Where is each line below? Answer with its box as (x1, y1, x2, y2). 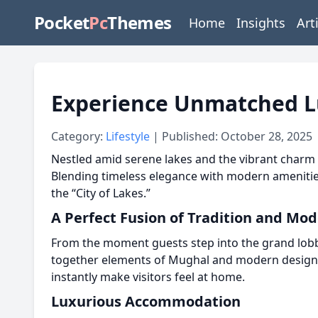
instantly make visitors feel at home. (51, 269, 245, 285)
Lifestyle (106, 128, 153, 144)
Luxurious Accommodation (51, 292, 241, 311)
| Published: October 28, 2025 (153, 128, 312, 144)
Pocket (34, 11, 89, 34)
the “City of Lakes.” (51, 185, 150, 201)
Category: (51, 128, 106, 144)
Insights (236, 14, 285, 31)
